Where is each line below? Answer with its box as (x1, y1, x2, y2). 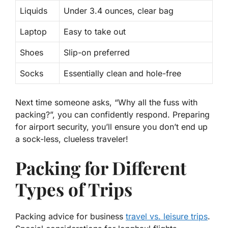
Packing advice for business (15, 211, 126, 222)
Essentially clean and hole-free (64, 68, 181, 79)
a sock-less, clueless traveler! (15, 134, 128, 145)
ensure (115, 122, 140, 132)
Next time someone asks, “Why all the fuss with (15, 97, 197, 108)
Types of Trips (15, 177, 132, 202)
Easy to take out (64, 26, 126, 37)
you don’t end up (140, 122, 208, 132)
